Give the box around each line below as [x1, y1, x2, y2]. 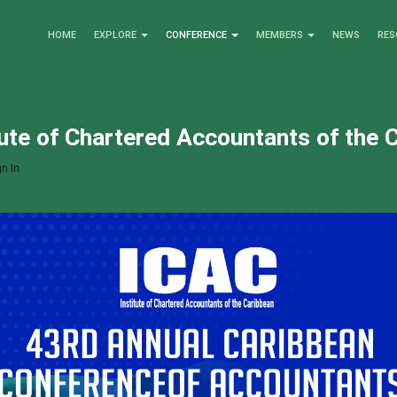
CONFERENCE [166, 29, 227, 41]
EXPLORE [94, 29, 136, 41]
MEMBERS [256, 29, 303, 41]
